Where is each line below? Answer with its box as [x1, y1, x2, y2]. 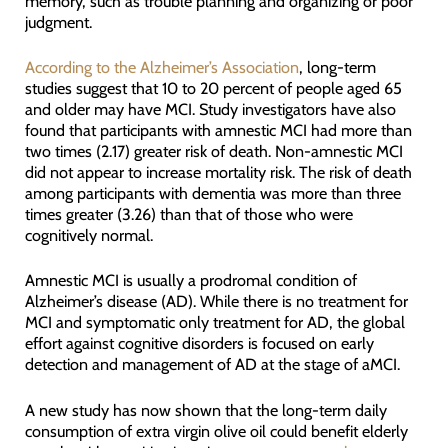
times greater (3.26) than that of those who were [24, 203, 353, 224]
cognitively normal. [24, 224, 153, 245]
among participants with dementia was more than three [24, 182, 401, 203]
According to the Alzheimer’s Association [24, 56, 299, 77]
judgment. [24, 11, 92, 32]
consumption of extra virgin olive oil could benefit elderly [24, 420, 408, 441]
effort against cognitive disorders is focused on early [24, 333, 374, 354]
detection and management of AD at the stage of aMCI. [24, 354, 400, 375]
